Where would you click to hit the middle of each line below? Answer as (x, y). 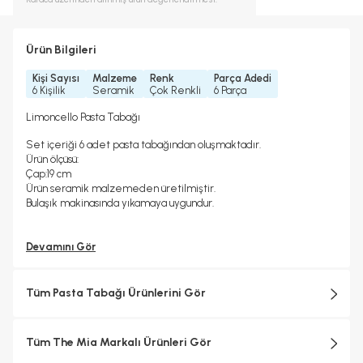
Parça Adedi (243, 78)
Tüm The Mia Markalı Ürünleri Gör (119, 343)
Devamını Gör (61, 247)
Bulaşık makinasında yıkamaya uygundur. (120, 203)
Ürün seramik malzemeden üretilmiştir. (121, 189)
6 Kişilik (49, 90)
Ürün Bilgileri (61, 50)
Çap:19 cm (49, 174)
